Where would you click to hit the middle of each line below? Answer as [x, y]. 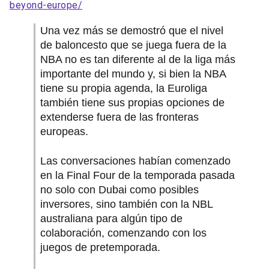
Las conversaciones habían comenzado [135, 161]
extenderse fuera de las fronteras [119, 117]
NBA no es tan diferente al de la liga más [138, 59]
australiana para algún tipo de [111, 219]
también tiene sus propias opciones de [132, 103]
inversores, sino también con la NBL [126, 204]
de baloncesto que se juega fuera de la [133, 45]
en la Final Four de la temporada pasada [138, 175]
